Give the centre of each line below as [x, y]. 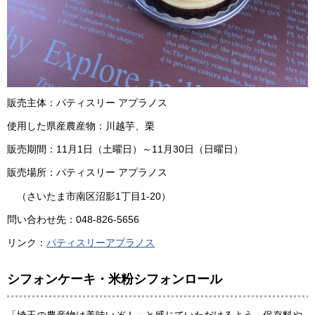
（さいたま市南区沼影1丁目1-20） [89, 196]
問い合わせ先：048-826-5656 [73, 219]
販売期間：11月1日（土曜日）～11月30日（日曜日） [125, 149]
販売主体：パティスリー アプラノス [87, 102]
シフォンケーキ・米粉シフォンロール [115, 279]
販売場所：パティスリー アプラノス [87, 173]
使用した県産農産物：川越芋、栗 [81, 126]
